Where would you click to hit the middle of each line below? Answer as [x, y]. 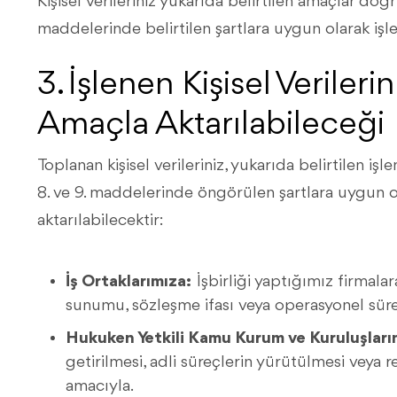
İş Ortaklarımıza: [128, 282]
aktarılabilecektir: [100, 221]
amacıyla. [100, 386]
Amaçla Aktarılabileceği [211, 125]
